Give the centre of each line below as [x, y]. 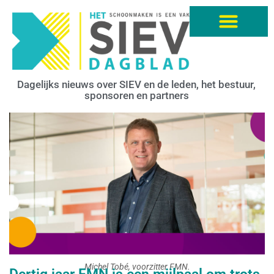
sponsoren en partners [136, 95]
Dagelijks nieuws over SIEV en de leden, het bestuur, [136, 84]
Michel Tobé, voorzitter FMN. [137, 267]
